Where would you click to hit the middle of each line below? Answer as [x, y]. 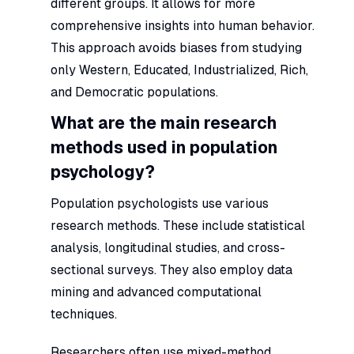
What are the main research [164, 123]
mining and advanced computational [156, 292]
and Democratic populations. [134, 92]
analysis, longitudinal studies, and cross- [168, 247]
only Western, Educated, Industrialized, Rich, [179, 70]
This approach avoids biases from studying [176, 47]
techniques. [84, 314]
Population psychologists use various [160, 203]
